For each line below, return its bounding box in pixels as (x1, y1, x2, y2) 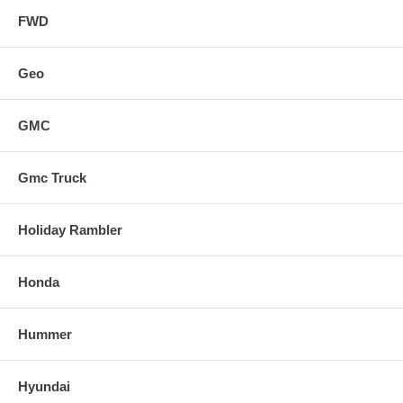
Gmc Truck (18, 169, 86, 185)
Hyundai (18, 378, 70, 394)
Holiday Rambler (18, 221, 122, 237)
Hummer (18, 326, 72, 342)
